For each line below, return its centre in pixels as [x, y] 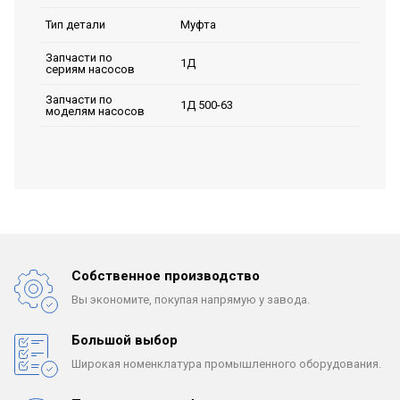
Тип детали [75, 25]
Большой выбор [125, 340]
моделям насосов [95, 111]
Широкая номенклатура [137, 363]
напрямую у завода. [254, 299]
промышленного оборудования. [292, 363]
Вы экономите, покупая [135, 299]
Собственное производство [166, 275]
